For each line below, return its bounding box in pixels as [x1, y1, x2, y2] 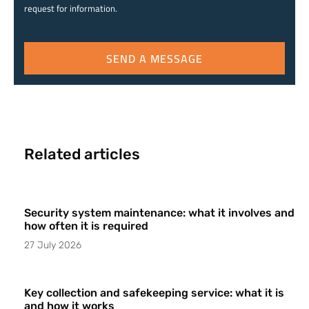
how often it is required [24, 219, 148, 233]
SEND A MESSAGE [106, 48, 203, 69]
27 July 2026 [24, 239, 81, 252]
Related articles [24, 145, 140, 164]
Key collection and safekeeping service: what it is [24, 286, 284, 300]
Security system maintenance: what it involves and [24, 206, 295, 220]
